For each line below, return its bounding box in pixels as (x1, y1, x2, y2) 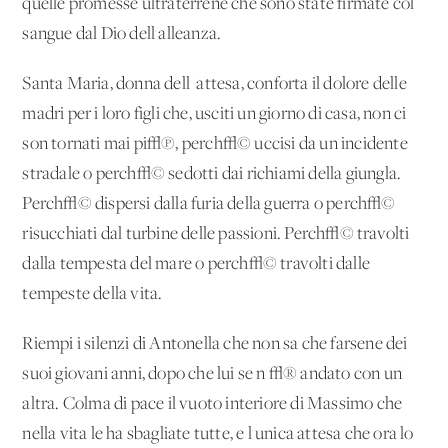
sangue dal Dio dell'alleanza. (22, 24, 222, 44)
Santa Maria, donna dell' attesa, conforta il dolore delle (22, 74, 407, 94)
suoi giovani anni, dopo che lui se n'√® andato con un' (22, 364, 406, 384)
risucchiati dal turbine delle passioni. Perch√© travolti (22, 224, 410, 244)
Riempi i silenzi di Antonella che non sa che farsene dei (22, 334, 408, 354)
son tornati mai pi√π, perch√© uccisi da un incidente (22, 134, 408, 154)
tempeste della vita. (22, 284, 163, 304)
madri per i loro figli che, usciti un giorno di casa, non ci (22, 104, 407, 124)
